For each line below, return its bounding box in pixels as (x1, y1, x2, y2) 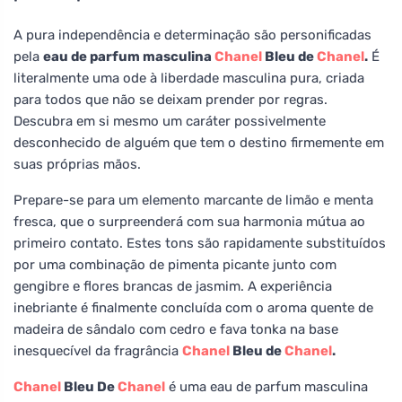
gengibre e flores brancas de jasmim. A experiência (13, 277, 332, 294)
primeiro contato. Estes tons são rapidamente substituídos (13, 234, 386, 251)
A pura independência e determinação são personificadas (13, 26, 371, 43)
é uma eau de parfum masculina (165, 378, 368, 395)
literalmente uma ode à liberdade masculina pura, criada (13, 69, 364, 86)
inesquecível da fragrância (13, 342, 182, 359)
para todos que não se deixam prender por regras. (13, 91, 328, 108)
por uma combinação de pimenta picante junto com (13, 256, 336, 273)
